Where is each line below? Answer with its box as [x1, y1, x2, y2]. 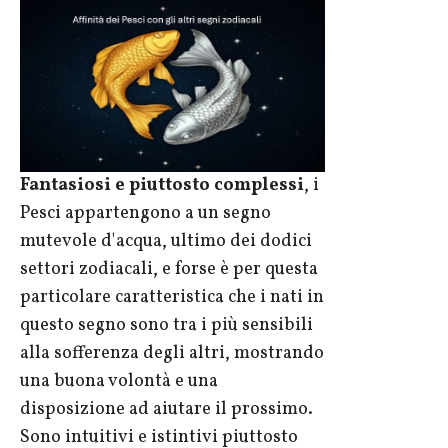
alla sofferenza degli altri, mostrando [20, 341, 324, 367]
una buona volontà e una [20, 369, 218, 395]
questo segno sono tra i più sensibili [20, 313, 313, 339]
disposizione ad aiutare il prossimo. [20, 397, 313, 423]
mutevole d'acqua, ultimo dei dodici [20, 229, 312, 255]
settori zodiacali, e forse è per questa [20, 257, 318, 283]
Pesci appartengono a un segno [20, 201, 271, 227]
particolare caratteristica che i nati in [20, 285, 324, 311]
